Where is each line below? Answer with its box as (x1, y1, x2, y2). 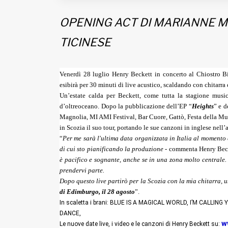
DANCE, (60, 209, 81, 217)
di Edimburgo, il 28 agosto (60, 187, 135, 195)
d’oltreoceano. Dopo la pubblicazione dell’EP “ (60, 102, 192, 110)
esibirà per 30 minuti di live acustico (60, 80, 160, 89)
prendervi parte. (60, 166, 104, 174)
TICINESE (60, 35, 111, 49)
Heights (191, 102, 214, 110)
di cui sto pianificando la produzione (60, 145, 164, 153)
